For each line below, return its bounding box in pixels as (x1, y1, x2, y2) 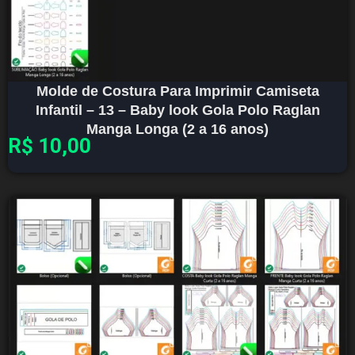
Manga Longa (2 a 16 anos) (86, 120, 269, 137)
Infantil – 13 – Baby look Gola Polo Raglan (35, 101, 320, 118)
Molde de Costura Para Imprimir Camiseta (36, 82, 319, 99)
